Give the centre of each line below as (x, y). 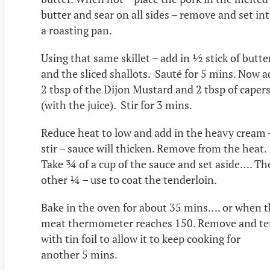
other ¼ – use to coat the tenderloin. (133, 180)
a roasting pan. (77, 30)
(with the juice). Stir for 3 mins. (118, 105)
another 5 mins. (79, 255)
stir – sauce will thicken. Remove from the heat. (155, 149)
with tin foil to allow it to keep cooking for (141, 239)
